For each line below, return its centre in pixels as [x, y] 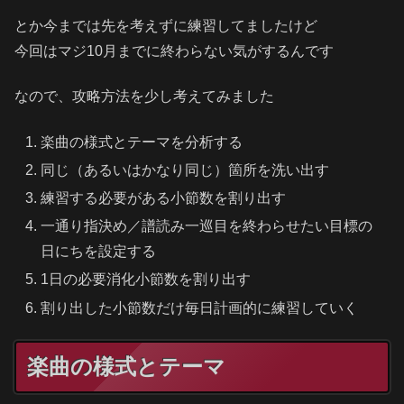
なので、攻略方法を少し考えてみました [144, 96]
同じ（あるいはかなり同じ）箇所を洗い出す [185, 170]
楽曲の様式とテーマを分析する [142, 142]
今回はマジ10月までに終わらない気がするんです [174, 50]
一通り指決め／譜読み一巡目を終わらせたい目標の [207, 226]
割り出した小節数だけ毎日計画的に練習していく [200, 308]
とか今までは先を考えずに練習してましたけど [166, 25]
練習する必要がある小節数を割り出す [164, 197]
